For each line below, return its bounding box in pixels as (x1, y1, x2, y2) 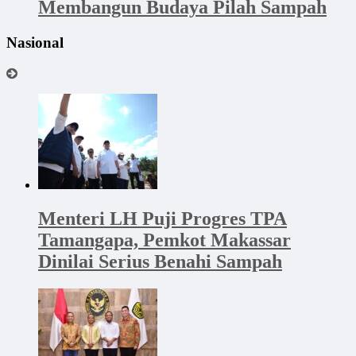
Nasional (6, 34, 64, 52)
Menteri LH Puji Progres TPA (38, 207, 287, 229)
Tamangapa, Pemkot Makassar (38, 229, 291, 250)
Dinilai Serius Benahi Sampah (38, 250, 282, 272)
